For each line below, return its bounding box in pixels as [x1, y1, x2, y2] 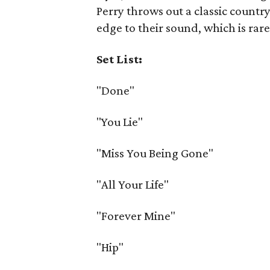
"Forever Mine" [96, 209, 176, 223]
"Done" [96, 83, 135, 98]
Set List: [96, 52, 143, 66]
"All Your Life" [96, 177, 169, 192]
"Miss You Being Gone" [96, 146, 214, 160]
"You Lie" [96, 115, 143, 129]
